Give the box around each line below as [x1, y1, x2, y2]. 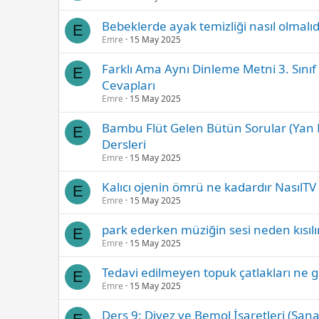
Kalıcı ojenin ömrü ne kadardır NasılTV [102, 178, 316, 195]
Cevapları [102, 76, 155, 93]
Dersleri [102, 135, 146, 152]
